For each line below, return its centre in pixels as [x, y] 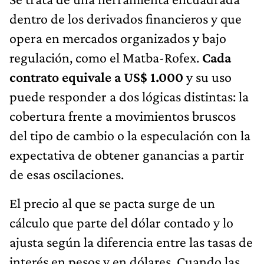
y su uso [207, 77]
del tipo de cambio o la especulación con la [130, 135]
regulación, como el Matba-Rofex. [106, 57]
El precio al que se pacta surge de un [112, 203]
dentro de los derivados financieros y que [126, 18]
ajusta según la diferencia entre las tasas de [131, 242]
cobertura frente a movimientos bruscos [123, 115]
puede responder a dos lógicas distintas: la [129, 96]
